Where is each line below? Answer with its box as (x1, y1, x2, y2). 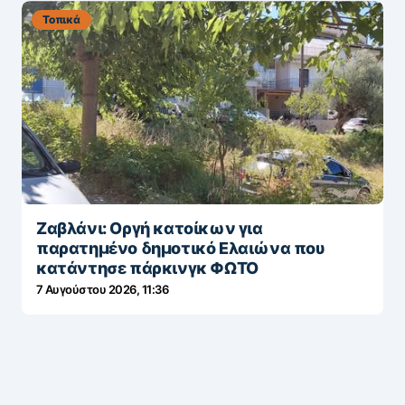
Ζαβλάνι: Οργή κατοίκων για (36, 219, 263, 239)
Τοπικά (42, 13, 80, 27)
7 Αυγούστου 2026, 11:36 (36, 282, 169, 297)
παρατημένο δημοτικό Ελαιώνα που (36, 239, 325, 259)
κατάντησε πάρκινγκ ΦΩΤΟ (36, 259, 259, 278)
